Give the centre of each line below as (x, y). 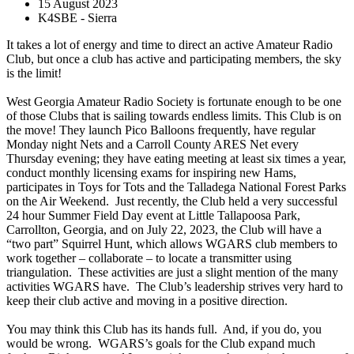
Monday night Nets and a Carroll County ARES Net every (153, 145)
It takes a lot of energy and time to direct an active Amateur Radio (169, 45)
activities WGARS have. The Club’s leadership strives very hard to (175, 287)
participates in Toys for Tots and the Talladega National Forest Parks (176, 187)
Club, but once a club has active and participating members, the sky (174, 59)
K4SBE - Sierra (77, 18)
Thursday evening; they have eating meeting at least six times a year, (176, 159)
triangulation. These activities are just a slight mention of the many (172, 273)
